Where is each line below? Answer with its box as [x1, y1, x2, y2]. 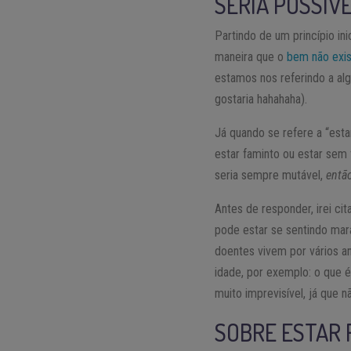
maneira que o [215, 49, 288, 65]
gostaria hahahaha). [215, 92, 308, 107]
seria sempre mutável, [215, 168, 327, 183]
